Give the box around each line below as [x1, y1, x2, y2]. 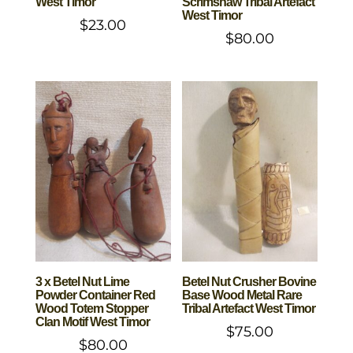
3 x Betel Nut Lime [35, 275, 129, 289]
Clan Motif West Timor [35, 315, 150, 329]
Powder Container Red [35, 288, 155, 303]
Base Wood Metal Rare [182, 288, 303, 303]
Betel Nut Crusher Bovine [182, 275, 317, 289]
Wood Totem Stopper [35, 302, 148, 316]
